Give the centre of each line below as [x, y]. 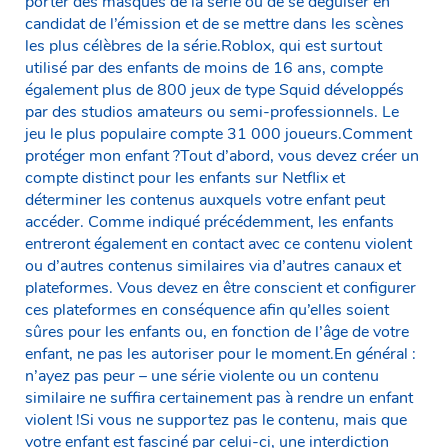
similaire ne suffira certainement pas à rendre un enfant [219, 397]
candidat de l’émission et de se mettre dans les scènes [214, 23]
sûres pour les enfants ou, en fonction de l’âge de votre [217, 331]
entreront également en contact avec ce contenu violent [218, 243]
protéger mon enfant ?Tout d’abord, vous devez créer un [222, 155]
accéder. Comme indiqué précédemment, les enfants [209, 221]
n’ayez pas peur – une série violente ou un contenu [202, 375]
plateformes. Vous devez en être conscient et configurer [220, 287]
